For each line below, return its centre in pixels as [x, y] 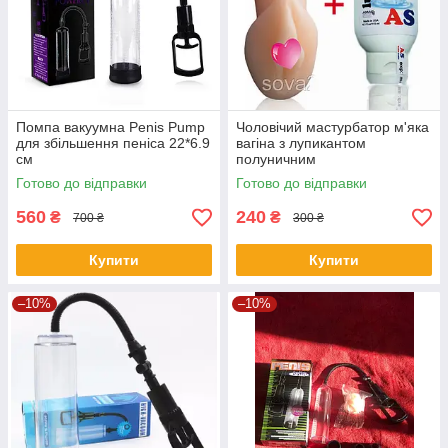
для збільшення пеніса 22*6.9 [113, 143]
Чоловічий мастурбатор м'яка [332, 127]
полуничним [276, 159]
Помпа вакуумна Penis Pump [110, 127]
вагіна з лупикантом [301, 143]
